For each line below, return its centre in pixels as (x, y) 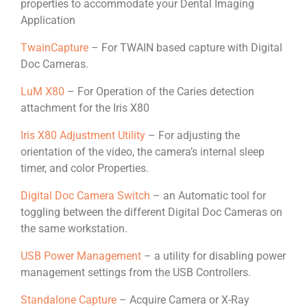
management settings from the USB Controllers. (136, 273)
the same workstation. (74, 229)
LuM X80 (42, 92)
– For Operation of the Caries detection (159, 92)
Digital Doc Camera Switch (85, 196)
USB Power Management (81, 256)
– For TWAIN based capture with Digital (185, 48)
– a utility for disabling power (213, 256)
